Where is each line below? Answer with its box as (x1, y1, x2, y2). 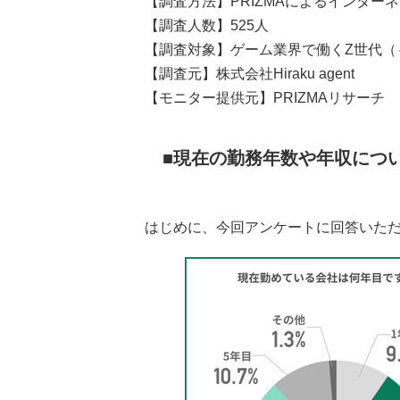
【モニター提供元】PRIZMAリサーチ (145, 90, 385, 105)
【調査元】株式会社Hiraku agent (145, 66, 354, 81)
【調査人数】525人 (145, 18, 269, 33)
